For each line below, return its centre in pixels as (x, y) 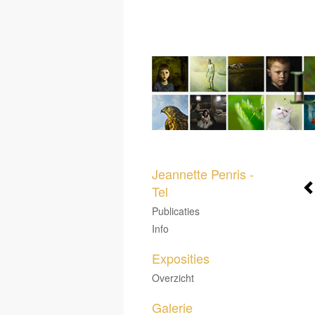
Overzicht (173, 277)
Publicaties (176, 211)
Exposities (181, 258)
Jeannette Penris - (203, 173)
